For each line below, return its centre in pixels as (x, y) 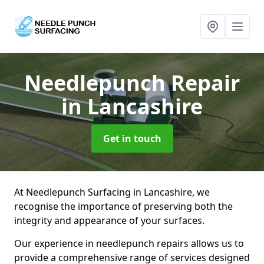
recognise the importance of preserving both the (123, 206)
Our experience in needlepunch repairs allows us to (129, 243)
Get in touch (132, 138)
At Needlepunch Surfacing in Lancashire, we (112, 192)
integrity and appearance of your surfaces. (110, 220)
